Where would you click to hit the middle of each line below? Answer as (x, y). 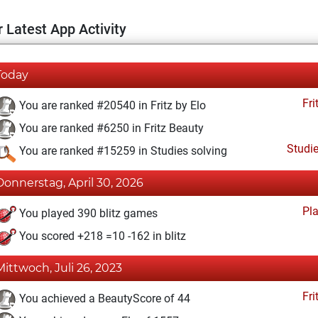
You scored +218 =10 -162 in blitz (101, 236)
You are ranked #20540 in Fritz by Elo (111, 106)
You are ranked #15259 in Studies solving (122, 151)
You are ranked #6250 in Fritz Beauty (110, 128)
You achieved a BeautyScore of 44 (103, 299)
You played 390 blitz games (87, 214)
